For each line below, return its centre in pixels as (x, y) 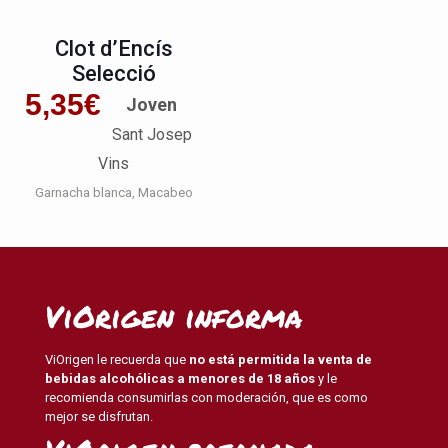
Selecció (113, 73)
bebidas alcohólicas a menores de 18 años (180, 378)
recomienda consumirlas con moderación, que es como (206, 397)
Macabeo (165, 192)
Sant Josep (151, 134)
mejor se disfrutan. (99, 416)
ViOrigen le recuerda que (117, 359)
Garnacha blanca (83, 192)
